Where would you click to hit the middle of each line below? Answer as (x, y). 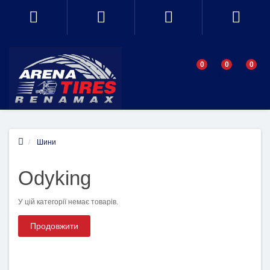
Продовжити (54, 226)
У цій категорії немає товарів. (68, 202)
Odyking (55, 178)
